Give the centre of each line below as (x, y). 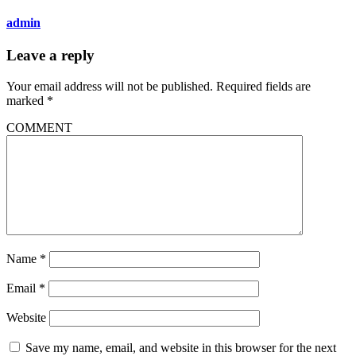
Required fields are (263, 86)
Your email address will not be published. (110, 86)
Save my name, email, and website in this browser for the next (181, 347)
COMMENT (39, 127)
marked (27, 100)
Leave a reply (50, 55)
